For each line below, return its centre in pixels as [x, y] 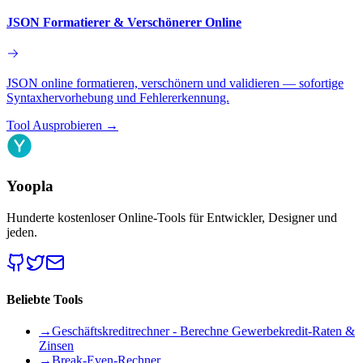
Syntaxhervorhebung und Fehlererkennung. [118, 98]
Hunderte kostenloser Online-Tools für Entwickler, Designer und [172, 217]
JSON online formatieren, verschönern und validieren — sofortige [175, 83]
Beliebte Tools [45, 299]
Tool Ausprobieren [54, 126]
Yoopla [30, 186]
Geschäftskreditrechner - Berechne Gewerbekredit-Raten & [203, 331]
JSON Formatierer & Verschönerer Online [124, 22]
